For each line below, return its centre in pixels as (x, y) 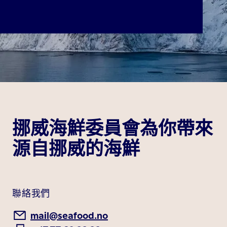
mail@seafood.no (69, 215)
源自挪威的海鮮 (76, 149)
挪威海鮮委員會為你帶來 (112, 129)
